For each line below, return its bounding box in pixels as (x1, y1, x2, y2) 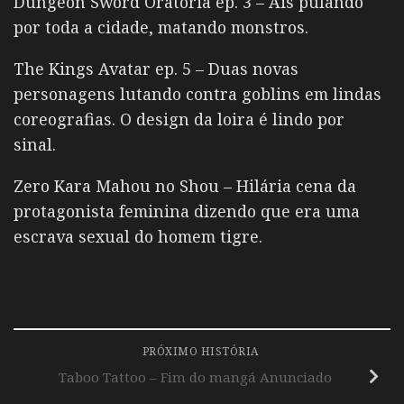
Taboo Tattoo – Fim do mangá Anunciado (58, 368, 332, 387)
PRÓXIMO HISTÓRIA (142, 343, 262, 359)
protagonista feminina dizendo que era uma (14, 199, 360, 222)
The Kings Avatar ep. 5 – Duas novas (14, 57, 298, 79)
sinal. (14, 133, 56, 155)
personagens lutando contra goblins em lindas (14, 82, 381, 105)
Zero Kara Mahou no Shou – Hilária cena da (14, 174, 356, 197)
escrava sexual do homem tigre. (14, 225, 262, 247)
